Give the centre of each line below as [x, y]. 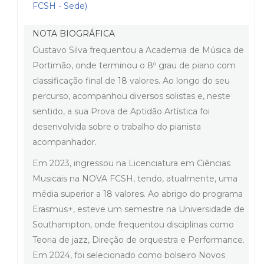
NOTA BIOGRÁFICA [74, 33]
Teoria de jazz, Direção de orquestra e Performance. [138, 240]
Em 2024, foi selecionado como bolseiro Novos [129, 255]
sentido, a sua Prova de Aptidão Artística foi [121, 111]
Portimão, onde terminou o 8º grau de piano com [134, 65]
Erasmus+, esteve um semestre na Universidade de [138, 209]
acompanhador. [65, 142]
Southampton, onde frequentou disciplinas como [133, 224]
